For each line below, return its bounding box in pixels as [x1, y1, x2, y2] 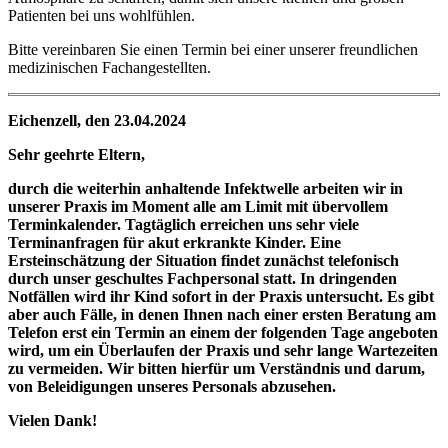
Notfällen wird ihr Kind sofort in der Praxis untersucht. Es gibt [8, 287, 434, 305]
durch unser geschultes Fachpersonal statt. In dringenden [8, 269, 397, 287]
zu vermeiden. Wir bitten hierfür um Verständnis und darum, [8, 359, 425, 377]
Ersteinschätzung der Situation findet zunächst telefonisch [8, 251, 399, 269]
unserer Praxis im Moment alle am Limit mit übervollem [8, 197, 388, 215]
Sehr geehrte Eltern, [8, 145, 145, 163]
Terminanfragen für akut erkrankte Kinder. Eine [8, 233, 341, 251]
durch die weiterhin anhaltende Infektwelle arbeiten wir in [8, 179, 403, 197]
